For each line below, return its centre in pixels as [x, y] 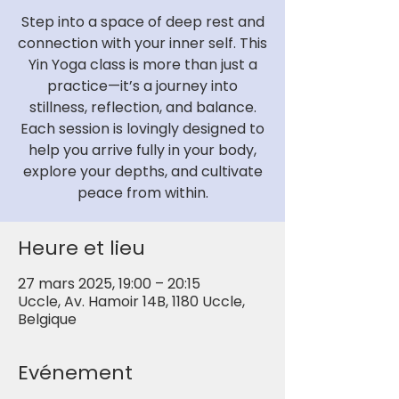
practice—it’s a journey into [142, 86]
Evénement [75, 373]
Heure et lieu [81, 248]
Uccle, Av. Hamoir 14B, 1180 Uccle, [131, 301]
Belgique [47, 319]
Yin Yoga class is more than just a [142, 65]
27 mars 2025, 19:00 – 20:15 [109, 284]
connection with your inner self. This [142, 43]
